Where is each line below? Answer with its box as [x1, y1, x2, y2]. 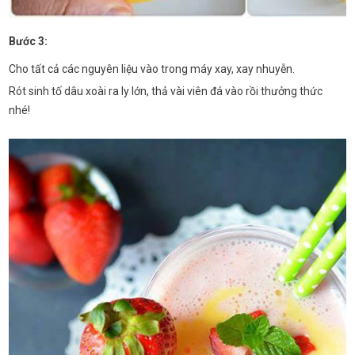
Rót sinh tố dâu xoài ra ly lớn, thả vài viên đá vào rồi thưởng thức [9, 85, 323, 97]
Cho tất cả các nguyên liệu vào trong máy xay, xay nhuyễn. [9, 63, 296, 75]
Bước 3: [9, 35, 48, 48]
